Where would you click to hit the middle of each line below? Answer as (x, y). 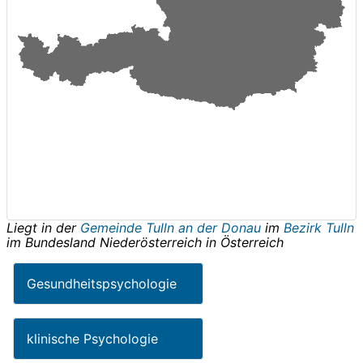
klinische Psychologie (92, 339)
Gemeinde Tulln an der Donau (173, 228)
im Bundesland (53, 243)
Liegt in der (43, 228)
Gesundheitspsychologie (102, 284)
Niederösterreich (151, 243)
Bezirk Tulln (319, 228)
